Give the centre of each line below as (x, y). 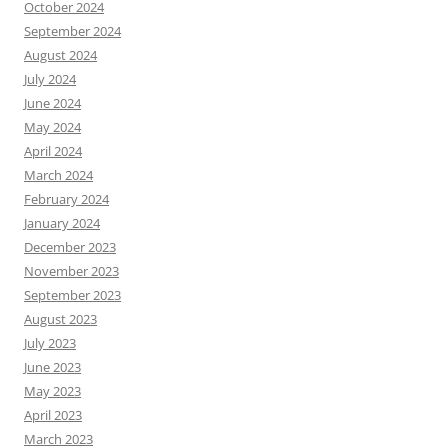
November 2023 (71, 270)
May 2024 (52, 126)
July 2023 (50, 342)
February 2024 (66, 198)
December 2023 (70, 246)
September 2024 (72, 30)
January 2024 (62, 222)
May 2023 (52, 390)
